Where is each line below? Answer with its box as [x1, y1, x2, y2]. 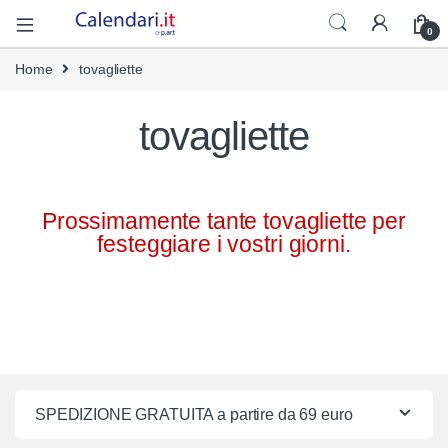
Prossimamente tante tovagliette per [41, 208, 407, 235]
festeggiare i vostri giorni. [97, 231, 351, 258]
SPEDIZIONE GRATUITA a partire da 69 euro [35, 406, 353, 424]
